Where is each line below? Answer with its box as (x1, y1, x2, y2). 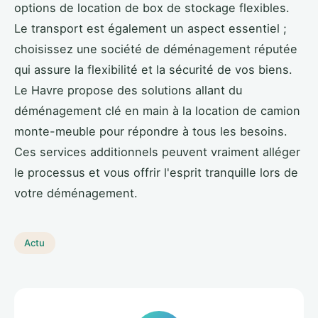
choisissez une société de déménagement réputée (14, 41, 297, 56)
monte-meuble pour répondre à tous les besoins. (14, 124, 287, 138)
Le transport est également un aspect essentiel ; (14, 21, 287, 35)
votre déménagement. (14, 185, 138, 200)
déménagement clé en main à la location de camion (14, 103, 300, 118)
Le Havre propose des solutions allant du (14, 82, 242, 97)
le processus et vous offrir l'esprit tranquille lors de (14, 165, 298, 180)
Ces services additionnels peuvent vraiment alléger (14, 144, 300, 159)
